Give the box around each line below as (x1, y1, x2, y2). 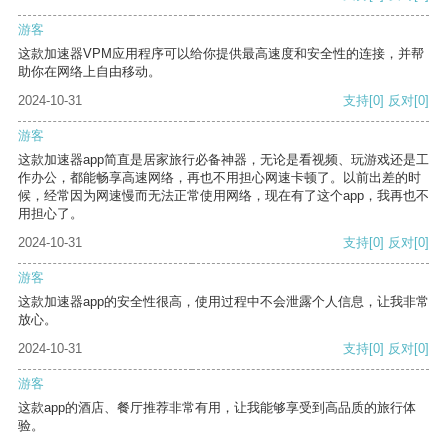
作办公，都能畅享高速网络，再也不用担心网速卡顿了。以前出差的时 (18, 170, 421, 186)
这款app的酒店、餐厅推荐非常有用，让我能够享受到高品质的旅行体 (18, 400, 416, 416)
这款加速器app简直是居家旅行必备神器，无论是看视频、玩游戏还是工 (18, 152, 429, 168)
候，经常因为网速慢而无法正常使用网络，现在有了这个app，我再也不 (18, 188, 429, 204)
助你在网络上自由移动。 (18, 64, 161, 80)
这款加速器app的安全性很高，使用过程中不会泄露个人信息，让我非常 (18, 294, 429, 310)
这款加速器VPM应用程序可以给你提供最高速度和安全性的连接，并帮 (18, 46, 424, 62)
